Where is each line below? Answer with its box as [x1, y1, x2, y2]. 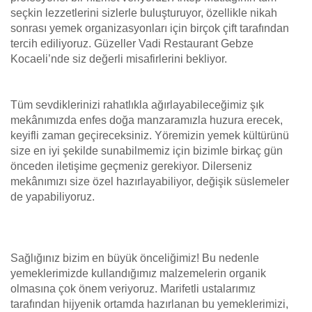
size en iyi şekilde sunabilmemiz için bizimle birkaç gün [10, 145, 283, 157]
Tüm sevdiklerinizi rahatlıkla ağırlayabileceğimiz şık [10, 99, 264, 111]
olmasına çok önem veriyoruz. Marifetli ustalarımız [10, 283, 256, 295]
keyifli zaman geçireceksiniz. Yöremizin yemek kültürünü [10, 130, 289, 141]
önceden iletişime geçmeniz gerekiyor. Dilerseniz [10, 160, 252, 172]
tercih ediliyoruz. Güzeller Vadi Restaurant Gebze [10, 38, 253, 49]
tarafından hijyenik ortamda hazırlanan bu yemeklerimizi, [10, 298, 288, 310]
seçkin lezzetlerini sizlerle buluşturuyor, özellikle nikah [10, 7, 277, 19]
